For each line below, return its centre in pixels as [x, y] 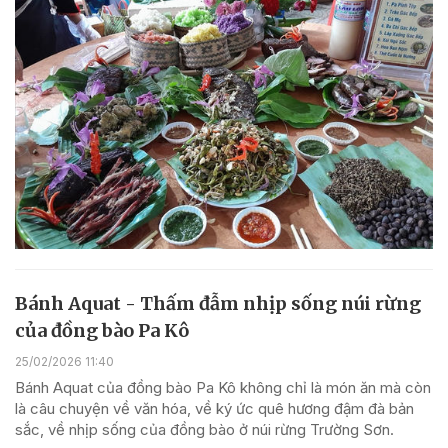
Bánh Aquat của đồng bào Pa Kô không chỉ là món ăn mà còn [223, 388]
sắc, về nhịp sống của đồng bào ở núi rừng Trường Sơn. [204, 430]
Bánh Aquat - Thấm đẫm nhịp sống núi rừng [218, 303]
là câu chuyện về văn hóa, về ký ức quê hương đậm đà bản [214, 409]
